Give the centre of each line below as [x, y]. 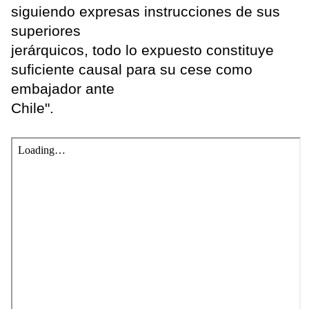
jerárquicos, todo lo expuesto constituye [142, 50]
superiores [46, 31]
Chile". [34, 108]
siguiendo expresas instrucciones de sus [146, 12]
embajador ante [63, 89]
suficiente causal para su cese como [132, 70]
